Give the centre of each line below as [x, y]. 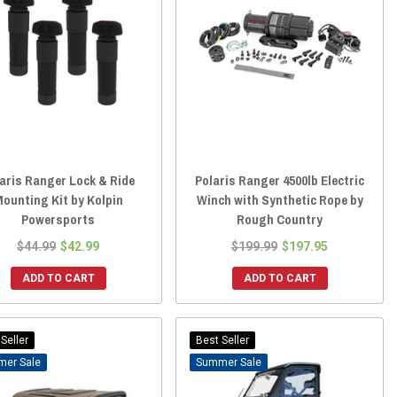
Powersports [58, 220]
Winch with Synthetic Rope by [280, 200]
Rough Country [280, 220]
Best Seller [223, 341]
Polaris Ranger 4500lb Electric [280, 181]
